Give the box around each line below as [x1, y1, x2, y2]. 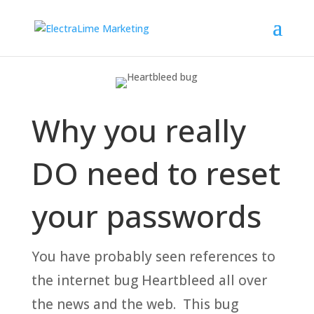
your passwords [31, 195, 261, 237]
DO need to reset [31, 152, 280, 194]
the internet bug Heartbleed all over [31, 271, 267, 289]
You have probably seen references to [31, 247, 275, 266]
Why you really [31, 109, 246, 151]
